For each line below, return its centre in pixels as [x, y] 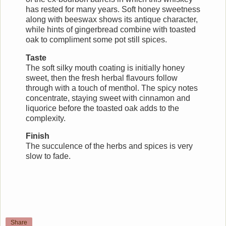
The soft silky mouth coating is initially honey [105, 68]
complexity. [47, 118]
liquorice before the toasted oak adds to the [102, 108]
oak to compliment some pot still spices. [97, 39]
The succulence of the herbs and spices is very [109, 146]
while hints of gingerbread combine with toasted [111, 29]
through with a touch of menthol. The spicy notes [112, 88]
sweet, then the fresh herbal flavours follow [102, 78]
